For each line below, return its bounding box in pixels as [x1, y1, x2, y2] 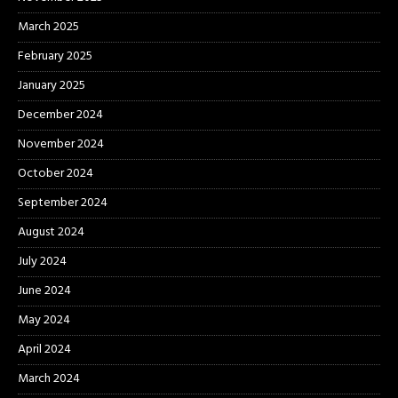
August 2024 [18, 222, 84, 243]
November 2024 [18, 134, 104, 155]
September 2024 [18, 193, 107, 214]
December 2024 [18, 105, 103, 126]
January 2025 [18, 76, 85, 97]
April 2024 [18, 339, 71, 361]
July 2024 [18, 251, 67, 273]
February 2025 [18, 46, 92, 68]
